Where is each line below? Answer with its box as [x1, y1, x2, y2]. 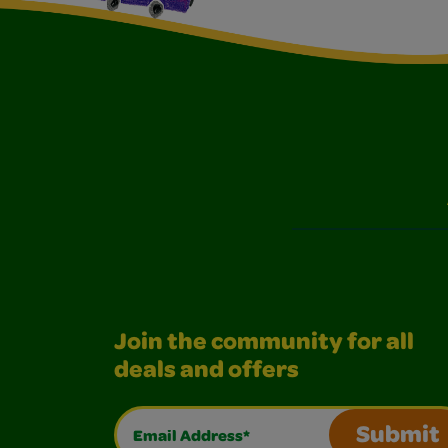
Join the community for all [114, 332, 414, 357]
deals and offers [114, 360, 299, 385]
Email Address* [116, 410, 246, 435]
